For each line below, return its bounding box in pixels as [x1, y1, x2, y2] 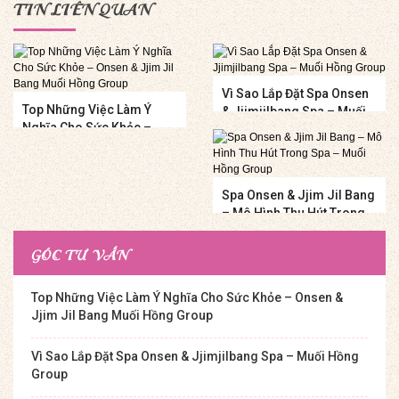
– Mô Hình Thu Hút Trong [222, 206, 365, 221]
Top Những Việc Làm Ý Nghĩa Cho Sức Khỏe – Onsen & [31, 290, 343, 305]
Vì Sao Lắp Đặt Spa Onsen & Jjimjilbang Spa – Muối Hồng [31, 349, 359, 364]
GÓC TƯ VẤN [31, 246, 129, 265]
